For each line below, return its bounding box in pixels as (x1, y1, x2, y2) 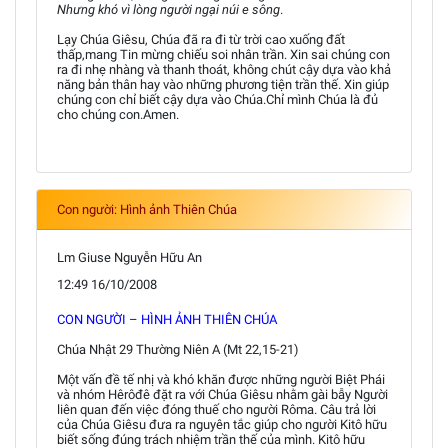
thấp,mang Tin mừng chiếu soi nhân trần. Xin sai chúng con (57, 47, 390, 62)
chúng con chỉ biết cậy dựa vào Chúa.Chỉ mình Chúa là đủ (57, 92, 378, 107)
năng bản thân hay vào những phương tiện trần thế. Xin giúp (57, 77, 389, 92)
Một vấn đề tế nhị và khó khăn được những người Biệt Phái (57, 372, 385, 387)
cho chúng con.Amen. (57, 107, 179, 122)
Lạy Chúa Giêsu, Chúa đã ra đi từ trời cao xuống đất (57, 32, 345, 47)
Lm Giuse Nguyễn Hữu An (57, 250, 202, 265)
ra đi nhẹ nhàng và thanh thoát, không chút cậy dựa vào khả (57, 62, 391, 77)
